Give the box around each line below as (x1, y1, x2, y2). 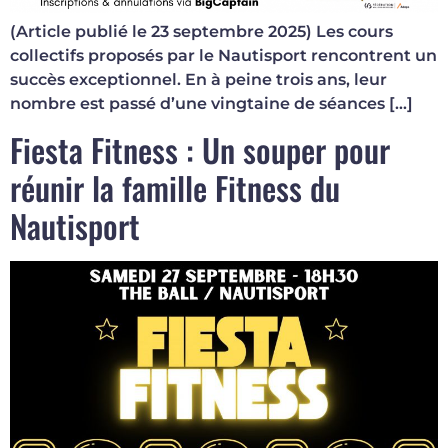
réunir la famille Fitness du (10, 163, 340, 211)
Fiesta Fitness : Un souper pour (10, 125, 390, 173)
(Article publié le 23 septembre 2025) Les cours (10, 22, 393, 42)
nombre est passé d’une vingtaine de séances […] (10, 94, 413, 114)
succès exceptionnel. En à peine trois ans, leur (10, 70, 387, 90)
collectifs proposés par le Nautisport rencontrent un (10, 46, 437, 66)
